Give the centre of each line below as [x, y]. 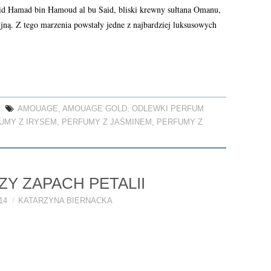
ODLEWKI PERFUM [168, 109]
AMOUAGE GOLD [95, 109]
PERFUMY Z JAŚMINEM [107, 122]
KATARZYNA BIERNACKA [65, 201]
